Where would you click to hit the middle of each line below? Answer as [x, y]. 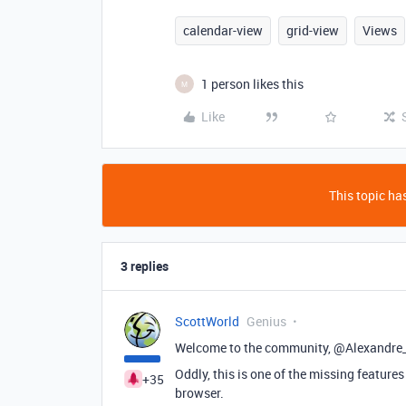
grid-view [313, 30]
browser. [199, 393]
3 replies [145, 266]
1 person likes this [252, 84]
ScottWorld [207, 321]
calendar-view [223, 30]
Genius [266, 321]
